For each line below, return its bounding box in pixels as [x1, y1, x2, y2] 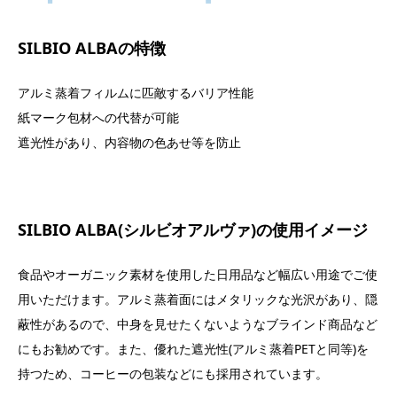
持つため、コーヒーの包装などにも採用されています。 [18, 365, 328, 383]
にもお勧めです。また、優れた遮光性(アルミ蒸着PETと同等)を [18, 340, 369, 358]
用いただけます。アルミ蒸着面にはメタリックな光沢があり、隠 [18, 291, 378, 308]
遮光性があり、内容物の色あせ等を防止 [18, 134, 241, 152]
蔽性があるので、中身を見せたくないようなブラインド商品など [18, 315, 378, 333]
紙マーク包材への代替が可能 [18, 109, 179, 127]
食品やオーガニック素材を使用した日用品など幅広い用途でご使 [18, 266, 378, 284]
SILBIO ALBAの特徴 [18, 36, 166, 58]
